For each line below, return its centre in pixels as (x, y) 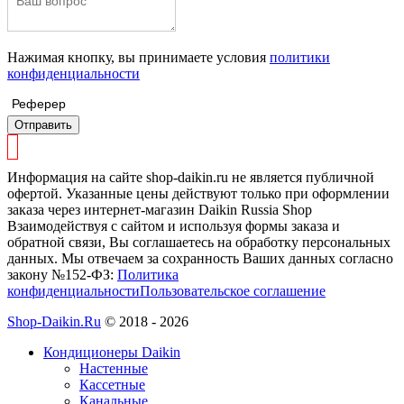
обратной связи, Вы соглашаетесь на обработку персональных (199, 242)
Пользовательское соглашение (233, 290)
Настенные (114, 368)
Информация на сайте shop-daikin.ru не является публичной (191, 177)
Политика (148, 274)
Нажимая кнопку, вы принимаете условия (138, 57)
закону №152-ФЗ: (62, 274)
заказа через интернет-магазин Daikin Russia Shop (160, 209)
